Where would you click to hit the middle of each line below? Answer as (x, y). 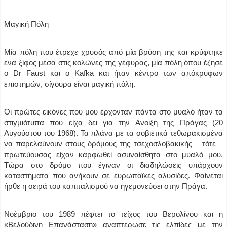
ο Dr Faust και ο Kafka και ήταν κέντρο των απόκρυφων (113, 73)
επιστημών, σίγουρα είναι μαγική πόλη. (70, 84)
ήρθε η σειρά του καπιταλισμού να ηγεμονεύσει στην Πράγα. (106, 186)
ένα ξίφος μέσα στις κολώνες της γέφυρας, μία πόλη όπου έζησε (113, 63)
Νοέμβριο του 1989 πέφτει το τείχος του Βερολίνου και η (113, 214)
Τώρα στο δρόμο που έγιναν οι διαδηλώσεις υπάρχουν (113, 165)
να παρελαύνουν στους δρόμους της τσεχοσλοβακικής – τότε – (113, 144)
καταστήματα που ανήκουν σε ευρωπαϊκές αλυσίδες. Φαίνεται (113, 176)
